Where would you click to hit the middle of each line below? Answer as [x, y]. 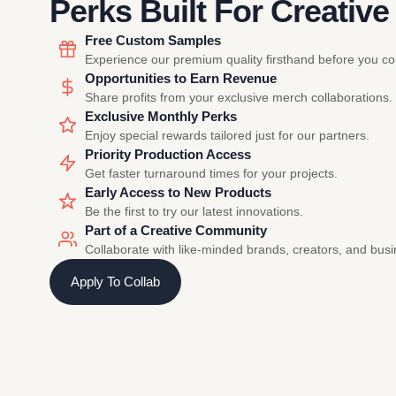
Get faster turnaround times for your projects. [211, 173]
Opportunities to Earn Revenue [181, 78]
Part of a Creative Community [176, 230]
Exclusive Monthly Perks [161, 116]
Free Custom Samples [153, 40]
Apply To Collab [115, 282]
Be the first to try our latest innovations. [194, 211]
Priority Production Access [168, 154]
